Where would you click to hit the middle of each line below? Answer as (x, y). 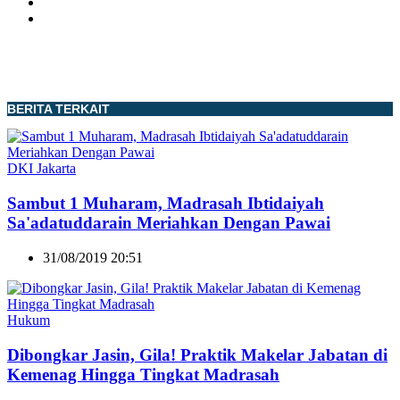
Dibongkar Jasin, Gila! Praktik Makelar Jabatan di (197, 354)
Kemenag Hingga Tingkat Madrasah (143, 374)
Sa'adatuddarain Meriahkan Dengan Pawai (169, 223)
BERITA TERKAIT (58, 109)
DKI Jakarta (42, 169)
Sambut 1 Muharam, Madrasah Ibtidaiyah (166, 204)
